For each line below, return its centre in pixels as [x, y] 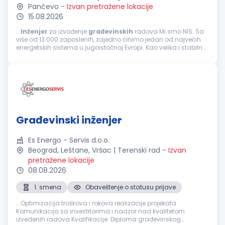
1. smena [48, 187]
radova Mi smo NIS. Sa [146, 31]
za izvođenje [68, 31]
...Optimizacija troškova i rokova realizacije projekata [96, 203]
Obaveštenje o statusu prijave [131, 187]
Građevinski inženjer [69, 120]
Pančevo [43, 7]
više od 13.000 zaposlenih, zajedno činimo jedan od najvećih [108, 39]
